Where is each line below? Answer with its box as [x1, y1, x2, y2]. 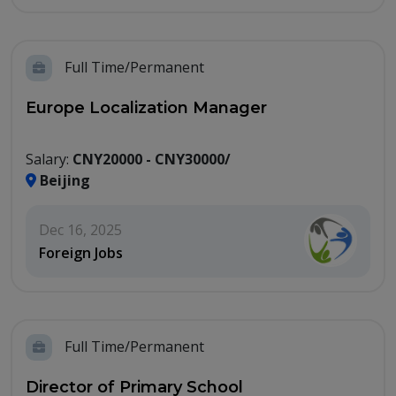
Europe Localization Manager [26, 98, 267, 118]
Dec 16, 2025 [39, 220, 122, 240]
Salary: [26, 149, 72, 169]
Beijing [36, 171, 90, 190]
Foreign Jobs [39, 243, 123, 263]
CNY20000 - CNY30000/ [72, 149, 231, 169]
